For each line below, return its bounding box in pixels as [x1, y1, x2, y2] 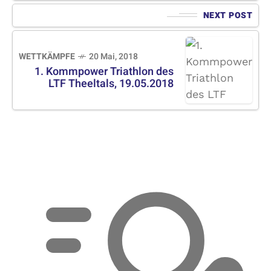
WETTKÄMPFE [19, 50, 75, 63]
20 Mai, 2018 [89, 50, 138, 63]
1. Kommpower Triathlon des [34, 63, 174, 80]
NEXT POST [203, 8, 252, 22]
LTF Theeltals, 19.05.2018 [48, 75, 174, 92]
